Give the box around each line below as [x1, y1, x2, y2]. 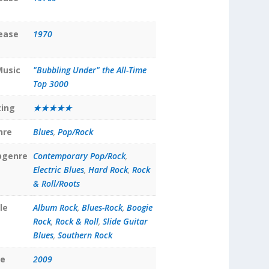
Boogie [126, 202, 153, 214]
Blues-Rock [81, 202, 122, 214]
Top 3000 [32, 78, 68, 90]
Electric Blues [32, 164, 84, 176]
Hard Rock [88, 164, 128, 176]
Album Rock [32, 202, 77, 214]
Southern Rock [57, 229, 112, 241]
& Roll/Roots [32, 178, 80, 190]
